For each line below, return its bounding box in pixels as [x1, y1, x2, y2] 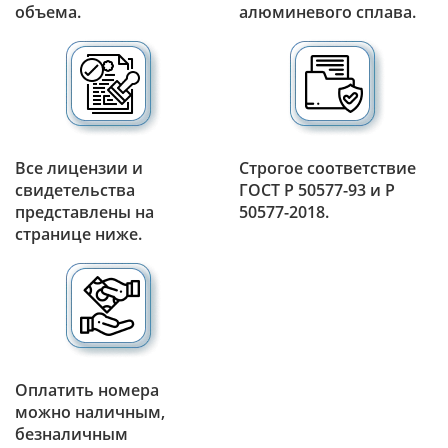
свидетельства [15, 178, 135, 201]
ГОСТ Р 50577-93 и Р [239, 178, 395, 201]
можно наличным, [15, 400, 165, 423]
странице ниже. [15, 222, 142, 245]
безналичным [15, 422, 128, 445]
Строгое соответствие [239, 156, 416, 179]
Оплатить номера [15, 378, 159, 401]
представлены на [15, 200, 154, 223]
